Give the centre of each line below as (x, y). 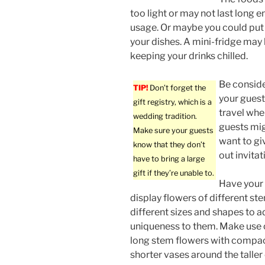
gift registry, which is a (172, 102)
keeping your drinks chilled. (189, 56)
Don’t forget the (177, 88)
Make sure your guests (173, 131)
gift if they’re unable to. (174, 173)
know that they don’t (169, 145)
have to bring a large (169, 159)
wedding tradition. (165, 117)
